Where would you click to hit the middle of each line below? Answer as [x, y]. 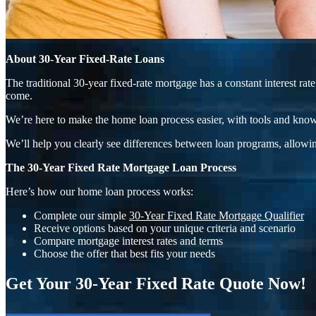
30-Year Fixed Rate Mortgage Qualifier [217, 215]
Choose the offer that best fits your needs [124, 253]
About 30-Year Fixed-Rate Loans [85, 59]
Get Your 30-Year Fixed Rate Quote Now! [156, 283]
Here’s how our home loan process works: [99, 191]
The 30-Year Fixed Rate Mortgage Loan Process [121, 167]
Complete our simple [81, 215]
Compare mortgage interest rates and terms [128, 241]
